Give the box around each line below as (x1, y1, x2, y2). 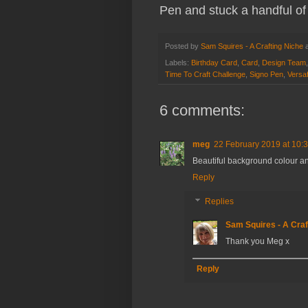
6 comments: (159, 102, 245, 120)
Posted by (165, 41, 201, 50)
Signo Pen (250, 70, 283, 79)
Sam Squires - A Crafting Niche (201, 41, 303, 50)
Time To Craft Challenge (165, 70, 245, 79)
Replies (205, 197, 234, 207)
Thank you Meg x (225, 236, 289, 247)
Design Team (262, 58, 306, 67)
